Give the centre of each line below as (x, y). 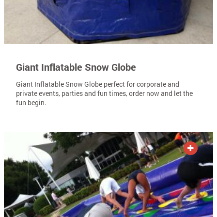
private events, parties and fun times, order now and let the (104, 93)
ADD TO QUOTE (142, 148)
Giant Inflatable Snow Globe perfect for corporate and (98, 84)
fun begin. (31, 102)
